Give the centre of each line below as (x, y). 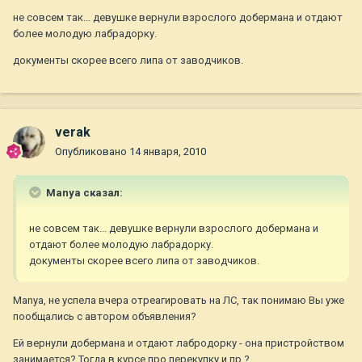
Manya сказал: (83, 193)
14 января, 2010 (168, 152)
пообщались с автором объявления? (105, 317)
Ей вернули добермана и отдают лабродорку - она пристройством (179, 343)
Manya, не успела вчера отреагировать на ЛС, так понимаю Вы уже (179, 301)
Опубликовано (92, 152)
